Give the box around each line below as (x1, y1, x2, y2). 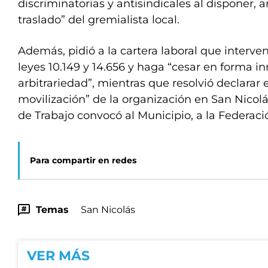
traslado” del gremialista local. (18, 13, 179, 26)
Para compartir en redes (30, 155, 136, 166)
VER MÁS (27, 248, 90, 264)
